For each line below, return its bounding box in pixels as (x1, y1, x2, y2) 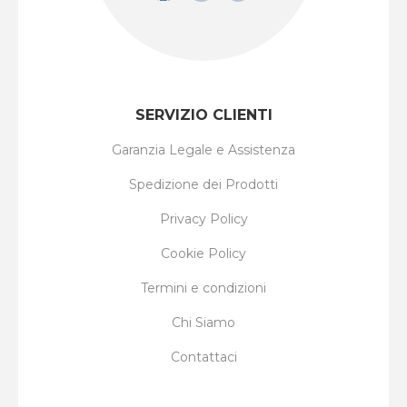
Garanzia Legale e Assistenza (112, 142, 295, 159)
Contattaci (170, 349, 237, 366)
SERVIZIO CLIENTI (134, 106, 273, 124)
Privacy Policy (159, 211, 248, 228)
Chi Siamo (172, 314, 235, 332)
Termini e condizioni (141, 280, 266, 297)
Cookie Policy (161, 245, 246, 263)
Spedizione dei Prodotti (129, 176, 278, 194)
